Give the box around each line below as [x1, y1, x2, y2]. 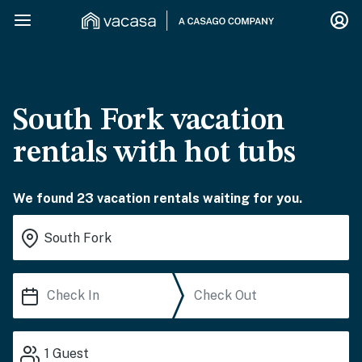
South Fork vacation [13, 106, 286, 137]
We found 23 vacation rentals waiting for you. [13, 191, 302, 206]
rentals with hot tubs [13, 138, 296, 169]
